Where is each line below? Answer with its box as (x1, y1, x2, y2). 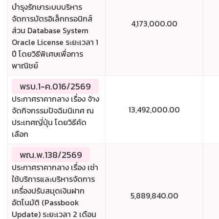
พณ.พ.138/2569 (20, 148, 82, 162)
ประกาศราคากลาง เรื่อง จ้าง (12, 93, 99, 105)
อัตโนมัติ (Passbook (12, 197, 79, 209)
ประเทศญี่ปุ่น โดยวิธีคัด (12, 116, 87, 129)
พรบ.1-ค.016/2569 (20, 80, 91, 93)
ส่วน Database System (12, 24, 88, 37)
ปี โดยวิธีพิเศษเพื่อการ (12, 48, 83, 60)
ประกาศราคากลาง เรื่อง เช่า (12, 161, 98, 174)
